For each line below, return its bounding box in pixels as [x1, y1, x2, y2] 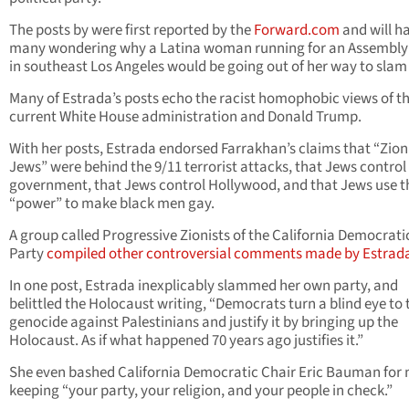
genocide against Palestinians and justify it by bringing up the [9, 311, 398, 334]
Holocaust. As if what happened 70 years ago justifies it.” [9, 330, 363, 352]
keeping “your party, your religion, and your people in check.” [9, 380, 393, 403]
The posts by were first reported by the [9, 19, 254, 42]
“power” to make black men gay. [9, 193, 215, 215]
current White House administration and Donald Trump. [9, 106, 362, 129]
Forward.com [254, 19, 340, 42]
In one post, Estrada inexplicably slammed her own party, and [9, 275, 398, 298]
